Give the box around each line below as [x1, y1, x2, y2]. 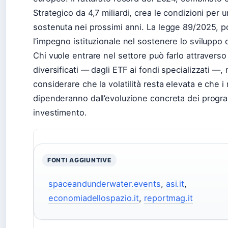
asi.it [165, 179, 185, 189]
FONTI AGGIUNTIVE [47, 156, 111, 164]
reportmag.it [144, 193, 193, 204]
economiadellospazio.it [48, 193, 139, 204]
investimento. [33, 107, 87, 118]
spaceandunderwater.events [48, 179, 161, 189]
